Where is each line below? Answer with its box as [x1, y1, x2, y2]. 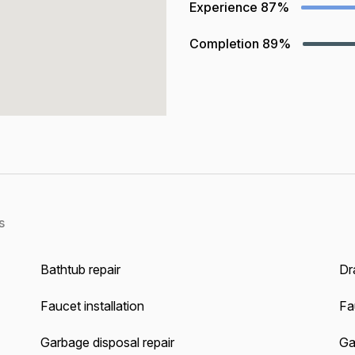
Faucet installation [40, 298, 144, 314]
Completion [189, 36, 259, 52]
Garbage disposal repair [40, 334, 174, 350]
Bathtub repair [40, 261, 120, 277]
